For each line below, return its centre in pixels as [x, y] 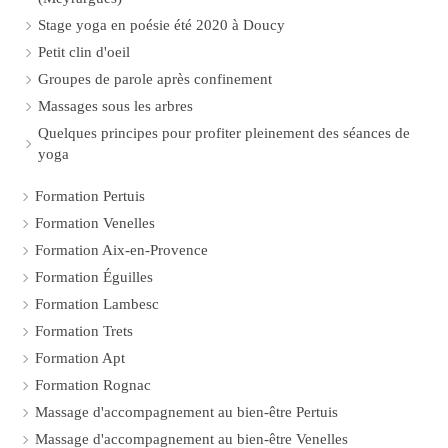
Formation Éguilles [94, 277]
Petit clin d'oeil [84, 52]
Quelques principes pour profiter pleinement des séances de [224, 133]
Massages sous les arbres [115, 106]
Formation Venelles [95, 223]
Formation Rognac [93, 385]
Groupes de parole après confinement [155, 79]
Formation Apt [80, 358]
